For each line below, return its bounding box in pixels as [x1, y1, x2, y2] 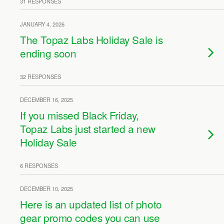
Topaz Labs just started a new [20, 121, 155, 136]
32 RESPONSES [20, 72, 61, 80]
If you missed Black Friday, [20, 107, 139, 122]
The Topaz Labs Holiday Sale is [20, 32, 163, 47]
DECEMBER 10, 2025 [20, 184, 73, 192]
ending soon [20, 45, 76, 60]
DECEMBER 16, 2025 [20, 95, 73, 103]
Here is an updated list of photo [20, 196, 162, 211]
